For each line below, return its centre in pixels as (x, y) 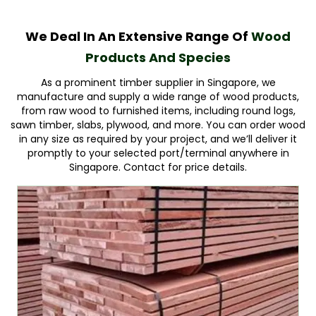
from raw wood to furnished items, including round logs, (158, 111)
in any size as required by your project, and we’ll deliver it (158, 139)
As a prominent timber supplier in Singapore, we (158, 83)
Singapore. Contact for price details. (158, 167)
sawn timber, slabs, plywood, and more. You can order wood (158, 125)
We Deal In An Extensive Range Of (138, 36)
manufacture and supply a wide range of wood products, (158, 97)
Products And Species (158, 57)
